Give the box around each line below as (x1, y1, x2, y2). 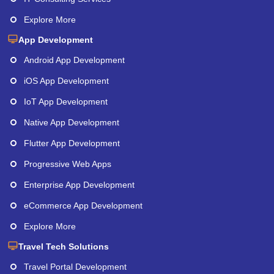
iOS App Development (24, 75, 109, 86)
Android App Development (24, 54, 125, 65)
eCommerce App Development (24, 200, 143, 210)
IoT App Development (24, 96, 108, 106)
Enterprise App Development (24, 179, 135, 190)
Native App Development (24, 117, 119, 127)
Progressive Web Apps (24, 158, 111, 169)
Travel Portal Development (24, 261, 127, 272)
